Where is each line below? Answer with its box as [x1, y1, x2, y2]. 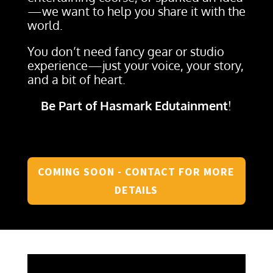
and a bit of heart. [27, 71, 126, 88]
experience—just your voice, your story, [27, 57, 244, 74]
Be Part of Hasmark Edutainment [41, 97, 229, 114]
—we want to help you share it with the [27, 3, 246, 19]
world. [27, 17, 63, 34]
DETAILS [115, 183, 158, 197]
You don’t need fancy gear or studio [27, 43, 224, 60]
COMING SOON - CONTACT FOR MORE [38, 165, 235, 179]
